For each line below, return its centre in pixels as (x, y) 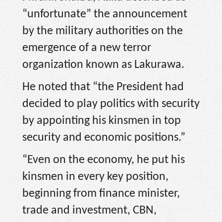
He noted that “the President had (103, 87)
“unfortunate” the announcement (105, 15)
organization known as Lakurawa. (103, 65)
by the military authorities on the (103, 31)
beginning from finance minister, (101, 194)
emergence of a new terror (87, 48)
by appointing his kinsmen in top (102, 121)
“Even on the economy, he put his (104, 160)
